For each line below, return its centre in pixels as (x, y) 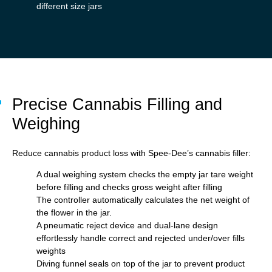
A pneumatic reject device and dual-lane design (127, 226)
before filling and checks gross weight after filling (129, 187)
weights (51, 251)
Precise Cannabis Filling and (117, 104)
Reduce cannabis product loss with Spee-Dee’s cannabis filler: (131, 153)
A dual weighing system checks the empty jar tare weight (145, 175)
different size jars (69, 6)
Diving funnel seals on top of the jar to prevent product (141, 264)
